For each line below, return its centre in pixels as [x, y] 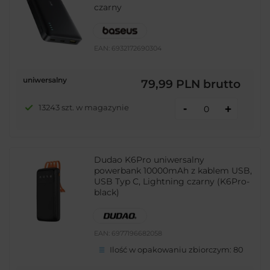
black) [107, 193]
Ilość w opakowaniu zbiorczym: [172, 250]
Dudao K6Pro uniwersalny [149, 160]
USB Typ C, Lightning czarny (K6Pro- [172, 182]
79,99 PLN [171, 84]
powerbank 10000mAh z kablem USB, [173, 171]
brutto [220, 84]
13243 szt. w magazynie [83, 108]
